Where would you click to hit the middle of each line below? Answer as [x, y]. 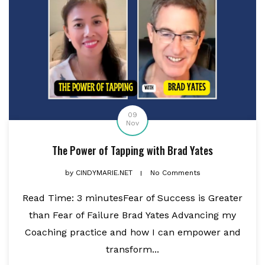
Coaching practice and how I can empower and [132, 232]
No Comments [175, 172]
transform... [132, 249]
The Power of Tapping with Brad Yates [132, 150]
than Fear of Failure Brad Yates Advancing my [132, 215]
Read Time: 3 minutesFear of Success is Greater [132, 198]
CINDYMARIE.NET [104, 172]
